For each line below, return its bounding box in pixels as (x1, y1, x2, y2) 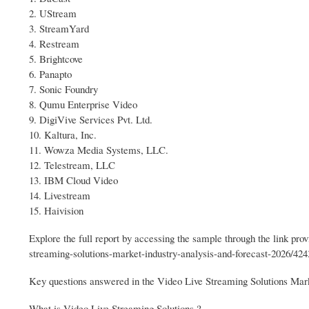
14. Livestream (29, 188, 90, 203)
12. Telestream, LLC (29, 158, 115, 172)
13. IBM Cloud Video (29, 173, 118, 188)
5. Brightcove (29, 52, 83, 66)
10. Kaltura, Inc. (29, 128, 97, 142)
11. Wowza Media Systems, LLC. (29, 143, 168, 157)
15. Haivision (29, 203, 83, 218)
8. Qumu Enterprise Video (29, 97, 137, 112)
